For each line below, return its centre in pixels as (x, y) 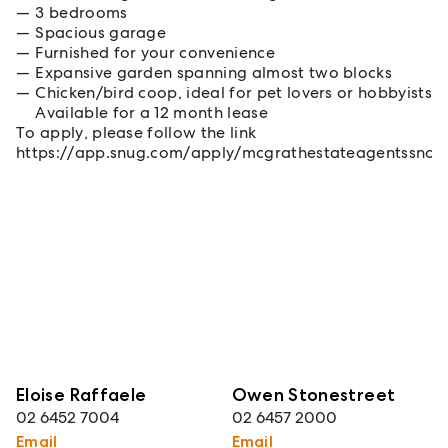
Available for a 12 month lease (151, 112)
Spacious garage (101, 32)
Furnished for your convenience (155, 52)
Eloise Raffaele (81, 394)
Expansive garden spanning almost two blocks (214, 72)
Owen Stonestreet (313, 394)
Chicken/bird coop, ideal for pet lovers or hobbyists (233, 92)
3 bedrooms (81, 12)
